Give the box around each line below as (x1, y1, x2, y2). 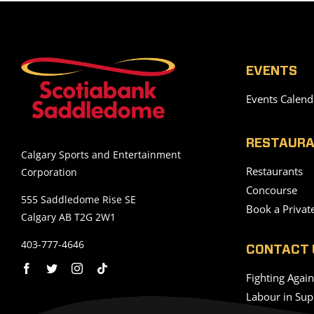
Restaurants (246, 164, 303, 178)
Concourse (246, 183, 297, 197)
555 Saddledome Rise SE (21, 192, 136, 206)
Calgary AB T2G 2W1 (21, 210, 116, 224)
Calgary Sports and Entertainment (21, 147, 181, 161)
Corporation (21, 165, 77, 179)
